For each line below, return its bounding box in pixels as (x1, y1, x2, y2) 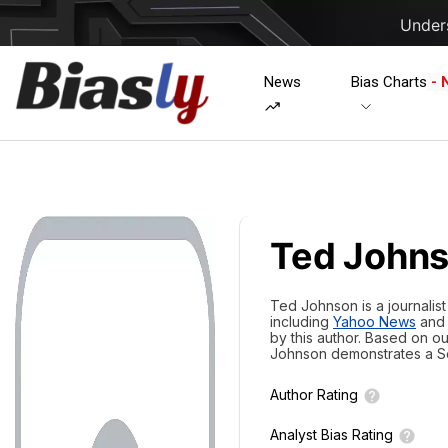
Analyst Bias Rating (270, 426, 393, 443)
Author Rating (270, 386, 358, 403)
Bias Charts (350, 72, 427, 91)
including (270, 313, 333, 330)
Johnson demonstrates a (270, 345, 437, 362)
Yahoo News (333, 313, 416, 330)
